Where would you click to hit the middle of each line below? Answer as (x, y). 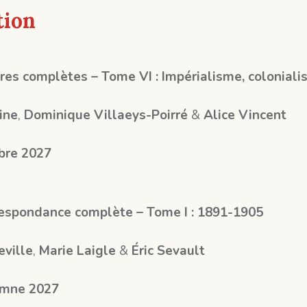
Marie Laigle (77, 251)
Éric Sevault (168, 251)
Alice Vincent (245, 115)
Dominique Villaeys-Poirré (106, 115)
